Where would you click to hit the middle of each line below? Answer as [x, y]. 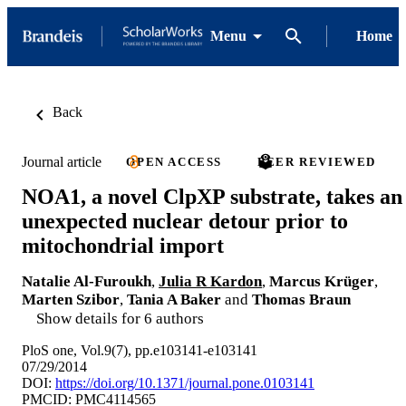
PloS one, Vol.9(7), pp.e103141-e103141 [140, 350]
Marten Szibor [71, 299]
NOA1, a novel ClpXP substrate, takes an [212, 196]
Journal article [62, 161]
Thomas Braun [301, 299]
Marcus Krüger [322, 281]
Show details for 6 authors [120, 318]
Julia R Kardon [210, 281]
